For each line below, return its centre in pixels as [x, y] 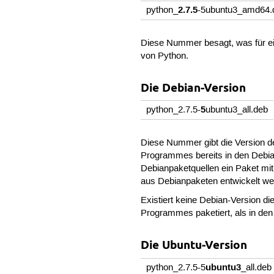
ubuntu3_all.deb [237, 110]
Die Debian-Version [194, 87]
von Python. [165, 56]
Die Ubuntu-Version [194, 245]
